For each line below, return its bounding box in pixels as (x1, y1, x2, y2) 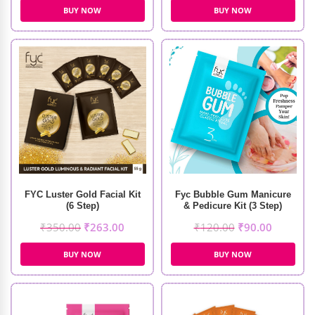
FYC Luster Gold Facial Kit (24, 189, 141, 200)
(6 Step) (65, 200, 99, 211)
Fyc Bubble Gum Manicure (174, 189, 291, 200)
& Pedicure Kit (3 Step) (184, 200, 282, 211)
